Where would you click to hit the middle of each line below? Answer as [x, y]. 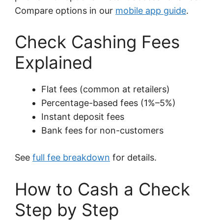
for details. [133, 158]
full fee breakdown [71, 158]
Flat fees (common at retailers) [106, 89]
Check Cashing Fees [97, 42]
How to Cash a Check [102, 189]
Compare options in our [65, 10]
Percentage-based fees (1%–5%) [109, 103]
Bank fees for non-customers [102, 131]
